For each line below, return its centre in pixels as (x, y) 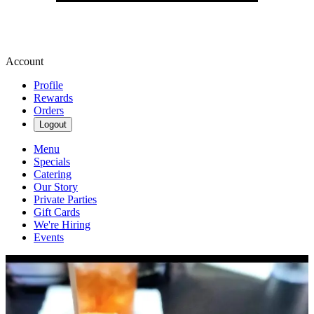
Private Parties (65, 199)
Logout (53, 124)
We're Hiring (62, 225)
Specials (52, 162)
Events (49, 237)
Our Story (56, 187)
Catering (53, 174)
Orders (49, 110)
